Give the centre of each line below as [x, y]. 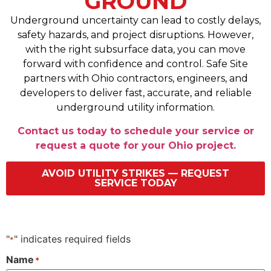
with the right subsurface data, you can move [135, 50]
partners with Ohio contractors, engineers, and [135, 79]
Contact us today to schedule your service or [135, 131]
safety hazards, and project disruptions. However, [135, 35]
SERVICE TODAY [135, 183]
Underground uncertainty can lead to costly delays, [135, 21]
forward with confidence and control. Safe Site [135, 64]
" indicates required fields [72, 239]
